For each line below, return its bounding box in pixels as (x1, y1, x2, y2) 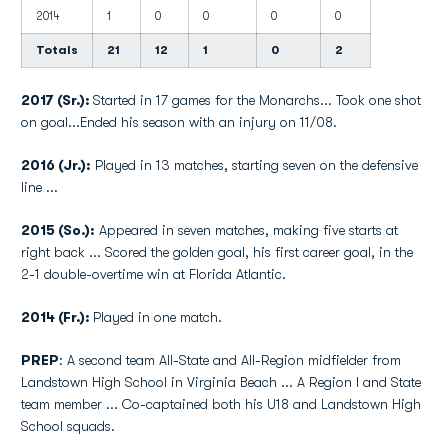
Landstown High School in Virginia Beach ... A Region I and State (21, 374, 421, 390)
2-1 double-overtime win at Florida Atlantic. (21, 266, 286, 282)
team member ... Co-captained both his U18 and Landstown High (21, 396, 421, 412)
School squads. (21, 418, 115, 434)
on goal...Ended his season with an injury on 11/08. (21, 114, 341, 130)
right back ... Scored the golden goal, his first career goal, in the (21, 244, 413, 260)
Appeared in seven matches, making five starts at (99, 222, 398, 238)
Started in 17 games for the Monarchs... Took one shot (93, 92, 421, 108)
